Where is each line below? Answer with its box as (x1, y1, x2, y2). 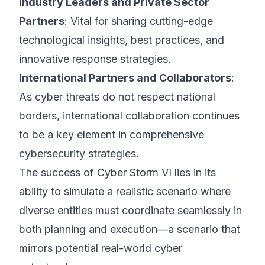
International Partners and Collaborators (19, 72, 231, 84)
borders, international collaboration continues (19, 109, 240, 122)
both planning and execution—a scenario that (19, 223, 240, 235)
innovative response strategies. (19, 53, 171, 65)
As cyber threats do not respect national (19, 91, 215, 103)
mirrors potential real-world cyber (19, 242, 182, 254)
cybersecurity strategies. (19, 147, 139, 160)
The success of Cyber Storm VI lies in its (19, 166, 216, 179)
